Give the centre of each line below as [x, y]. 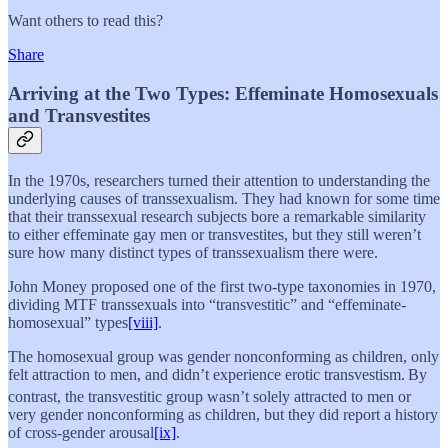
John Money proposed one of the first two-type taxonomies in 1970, [222, 287]
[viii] [143, 323]
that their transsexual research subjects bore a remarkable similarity [217, 217]
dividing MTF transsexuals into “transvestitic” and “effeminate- [207, 305]
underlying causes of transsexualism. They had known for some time [224, 199]
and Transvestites [79, 115]
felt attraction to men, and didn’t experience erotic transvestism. [206, 375]
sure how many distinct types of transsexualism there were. [193, 253]
